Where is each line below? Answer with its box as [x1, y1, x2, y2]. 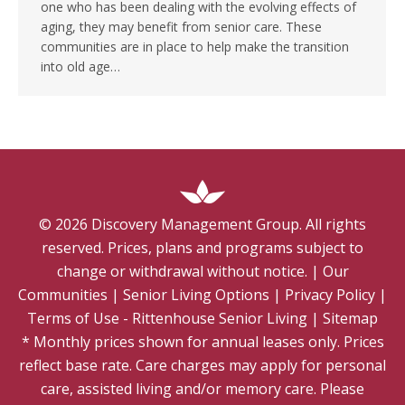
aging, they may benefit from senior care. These [41, 18, 322, 36]
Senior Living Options [123, 285, 269, 306]
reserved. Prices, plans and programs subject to [42, 238, 363, 259]
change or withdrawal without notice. [56, 261, 307, 282]
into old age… [41, 58, 120, 76]
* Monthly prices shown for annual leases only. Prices [21, 332, 384, 353]
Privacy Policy [285, 285, 375, 306]
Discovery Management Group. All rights [91, 214, 366, 235]
